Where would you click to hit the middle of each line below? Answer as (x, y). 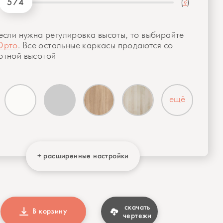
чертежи (137, 215)
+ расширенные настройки (83, 156)
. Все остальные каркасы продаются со (95, 46)
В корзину (50, 211)
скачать (137, 207)
